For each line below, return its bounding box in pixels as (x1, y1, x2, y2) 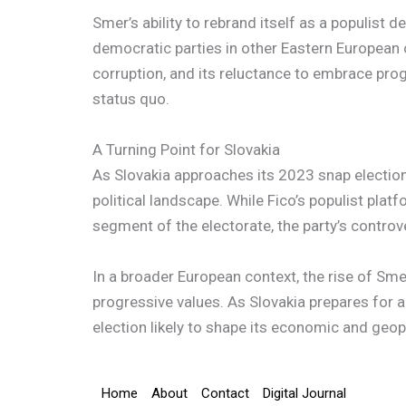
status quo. (92, 90, 169, 108)
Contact (201, 385, 249, 401)
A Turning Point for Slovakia (92, 140, 280, 159)
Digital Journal (263, 385, 346, 401)
